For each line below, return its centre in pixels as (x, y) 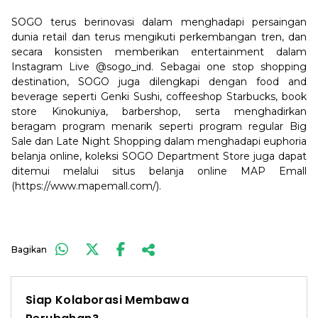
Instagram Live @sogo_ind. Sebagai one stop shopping (159, 67)
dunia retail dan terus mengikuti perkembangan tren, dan (159, 37)
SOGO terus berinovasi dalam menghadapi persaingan (159, 22)
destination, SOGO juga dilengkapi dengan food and (159, 82)
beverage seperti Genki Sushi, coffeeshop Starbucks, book (159, 97)
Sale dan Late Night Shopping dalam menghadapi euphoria (159, 141)
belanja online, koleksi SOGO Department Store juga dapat (159, 156)
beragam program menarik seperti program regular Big (159, 126)
